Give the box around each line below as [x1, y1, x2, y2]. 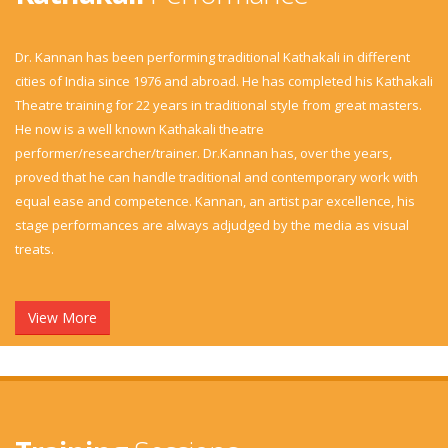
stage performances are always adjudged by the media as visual [15, 216, 409, 234]
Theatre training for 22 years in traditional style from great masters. [15, 96, 422, 114]
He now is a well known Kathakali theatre [15, 120, 264, 138]
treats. [15, 240, 54, 258]
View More [28, 308, 97, 327]
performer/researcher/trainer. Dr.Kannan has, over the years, [15, 144, 392, 162]
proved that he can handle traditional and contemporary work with [15, 168, 418, 186]
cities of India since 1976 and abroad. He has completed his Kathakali [15, 72, 433, 90]
